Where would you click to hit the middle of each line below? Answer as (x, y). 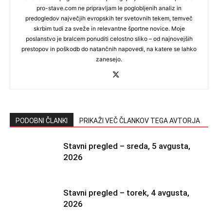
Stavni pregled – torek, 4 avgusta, (126, 193)
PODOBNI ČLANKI (42, 121)
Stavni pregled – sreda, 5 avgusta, (127, 146)
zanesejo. (109, 59)
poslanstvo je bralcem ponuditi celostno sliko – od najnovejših (109, 39)
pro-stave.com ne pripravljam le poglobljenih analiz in (109, 8)
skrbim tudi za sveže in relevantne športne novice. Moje (109, 28)
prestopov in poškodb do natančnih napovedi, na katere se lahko (109, 49)
